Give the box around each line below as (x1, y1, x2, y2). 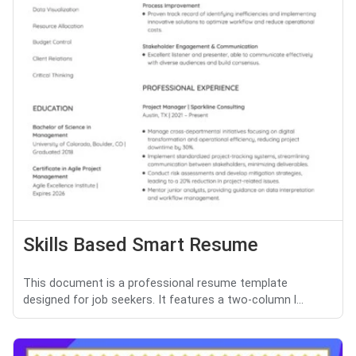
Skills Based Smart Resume (23, 234, 258, 257)
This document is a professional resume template (23, 277, 288, 291)
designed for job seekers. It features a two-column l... (23, 293, 304, 308)
